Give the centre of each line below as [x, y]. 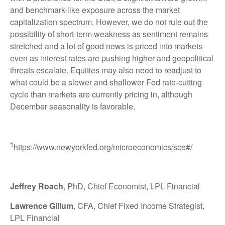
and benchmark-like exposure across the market [95, 10]
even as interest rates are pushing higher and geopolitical [112, 58]
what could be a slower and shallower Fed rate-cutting [106, 82]
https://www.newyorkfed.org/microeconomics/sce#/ [103, 147]
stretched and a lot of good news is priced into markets [106, 46]
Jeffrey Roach [37, 186]
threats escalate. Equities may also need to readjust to [106, 70]
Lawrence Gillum [42, 205]
